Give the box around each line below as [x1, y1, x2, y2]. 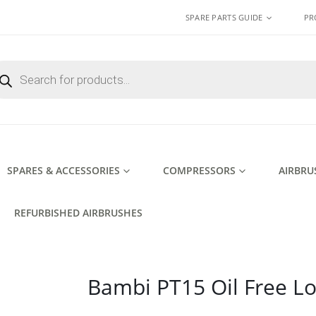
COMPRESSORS [163, 164, 236, 177]
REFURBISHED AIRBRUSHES [14, 206, 142, 219]
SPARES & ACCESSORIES [7, 164, 120, 177]
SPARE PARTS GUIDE [185, 11, 263, 23]
